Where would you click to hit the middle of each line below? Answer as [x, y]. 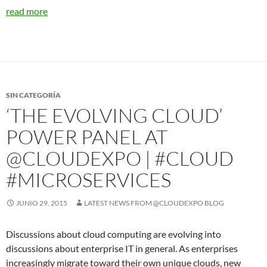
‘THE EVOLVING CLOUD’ [114, 115]
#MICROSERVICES [89, 180]
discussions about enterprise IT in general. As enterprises [122, 248]
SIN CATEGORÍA [33, 95]
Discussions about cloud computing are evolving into [114, 234]
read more [27, 11]
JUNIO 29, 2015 [42, 203]
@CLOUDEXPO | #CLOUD [120, 158]
